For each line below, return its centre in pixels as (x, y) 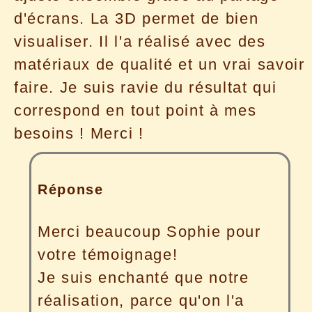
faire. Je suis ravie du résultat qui (146, 87)
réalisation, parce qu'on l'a (141, 301)
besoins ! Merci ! (79, 133)
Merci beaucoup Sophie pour (149, 232)
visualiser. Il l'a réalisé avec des (140, 41)
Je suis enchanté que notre (143, 278)
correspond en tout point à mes (135, 110)
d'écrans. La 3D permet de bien (136, 18)
